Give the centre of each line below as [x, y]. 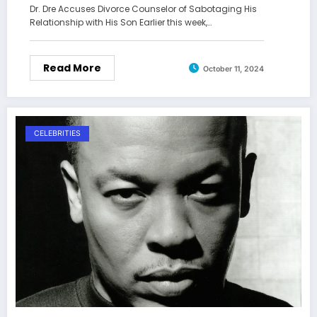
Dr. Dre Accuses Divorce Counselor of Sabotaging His [143, 9]
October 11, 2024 [234, 69]
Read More [72, 68]
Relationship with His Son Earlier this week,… [121, 23]
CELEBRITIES [57, 134]
